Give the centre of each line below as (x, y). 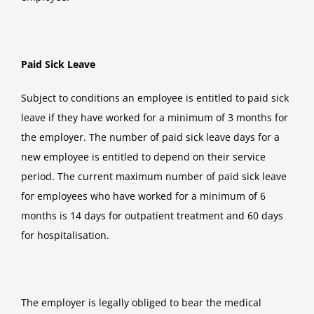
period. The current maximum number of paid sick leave (154, 177)
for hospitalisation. (65, 235)
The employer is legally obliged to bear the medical (141, 303)
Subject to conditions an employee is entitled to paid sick (155, 98)
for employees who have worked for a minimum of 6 (143, 196)
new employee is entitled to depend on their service (143, 157)
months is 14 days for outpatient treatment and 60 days (152, 216)
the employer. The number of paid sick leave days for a (150, 137)
